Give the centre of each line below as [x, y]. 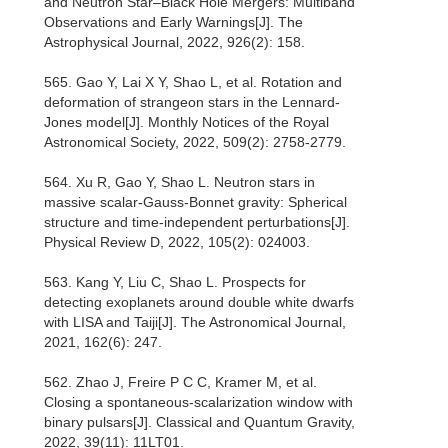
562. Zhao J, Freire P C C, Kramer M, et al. [180, 382]
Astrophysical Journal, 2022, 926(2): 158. [174, 42]
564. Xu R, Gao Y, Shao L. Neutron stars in [179, 182]
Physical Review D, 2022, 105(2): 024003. [177, 242]
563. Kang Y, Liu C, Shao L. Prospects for [175, 282]
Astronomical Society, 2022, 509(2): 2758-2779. [195, 142]
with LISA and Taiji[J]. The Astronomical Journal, [195, 322]
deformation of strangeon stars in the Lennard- [192, 102]
